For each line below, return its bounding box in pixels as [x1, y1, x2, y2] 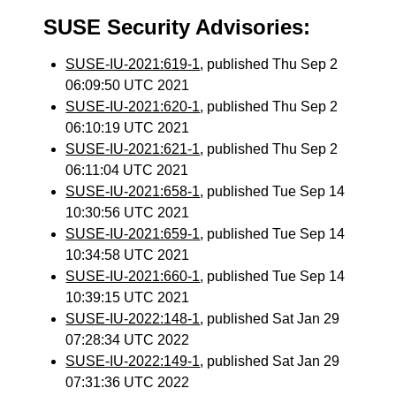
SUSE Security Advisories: [43, 15, 311, 39]
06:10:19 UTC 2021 [65, 120, 190, 135]
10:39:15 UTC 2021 [65, 290, 190, 305]
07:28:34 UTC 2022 [65, 332, 190, 347]
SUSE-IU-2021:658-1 [65, 184, 201, 199]
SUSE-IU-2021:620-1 [65, 99, 201, 114]
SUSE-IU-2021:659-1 [65, 226, 201, 241]
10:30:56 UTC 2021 [65, 205, 190, 220]
